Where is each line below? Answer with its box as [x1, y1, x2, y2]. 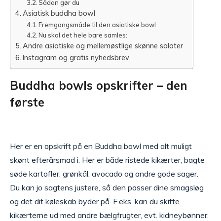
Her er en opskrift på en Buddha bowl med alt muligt [10, 141, 192, 151]
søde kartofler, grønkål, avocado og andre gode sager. [10, 169, 198, 179]
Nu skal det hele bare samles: [38, 31, 128, 39]
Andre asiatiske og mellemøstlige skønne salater [22, 41, 183, 51]
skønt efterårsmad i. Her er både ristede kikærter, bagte [10, 155, 205, 165]
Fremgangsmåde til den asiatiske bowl [38, 21, 156, 29]
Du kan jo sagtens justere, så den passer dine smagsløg [10, 183, 204, 193]
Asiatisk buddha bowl [22, 8, 95, 18]
